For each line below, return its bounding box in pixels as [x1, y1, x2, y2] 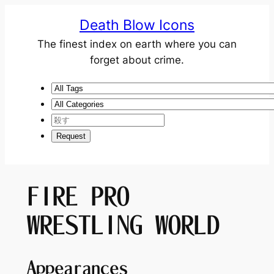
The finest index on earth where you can [37, 38, 237, 50]
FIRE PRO [26, 183, 130, 209]
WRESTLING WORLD [26, 212, 220, 238]
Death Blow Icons [80, 17, 194, 34]
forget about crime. [90, 54, 184, 66]
